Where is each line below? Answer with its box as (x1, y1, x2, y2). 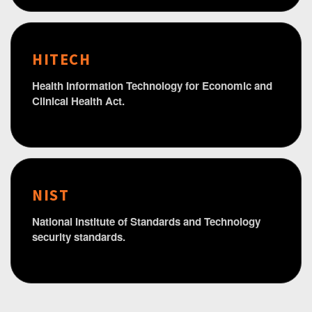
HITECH (32, 49, 91, 70)
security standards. (32, 229, 125, 245)
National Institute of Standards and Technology (32, 214, 260, 230)
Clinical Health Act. (32, 93, 125, 109)
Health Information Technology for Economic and (32, 78, 272, 94)
